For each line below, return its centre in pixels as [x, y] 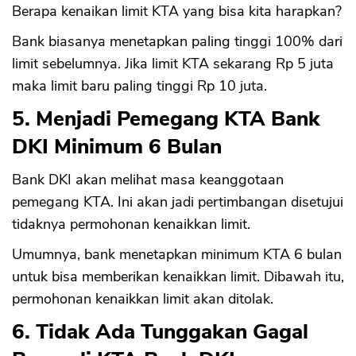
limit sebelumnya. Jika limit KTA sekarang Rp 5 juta [173, 64]
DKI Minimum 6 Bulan [117, 147]
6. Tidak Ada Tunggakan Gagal [160, 332]
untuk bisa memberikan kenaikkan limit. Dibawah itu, [178, 277]
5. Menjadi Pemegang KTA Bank [166, 119]
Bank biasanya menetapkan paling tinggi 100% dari [177, 42]
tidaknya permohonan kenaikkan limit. [131, 224]
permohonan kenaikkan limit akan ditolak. [143, 299]
